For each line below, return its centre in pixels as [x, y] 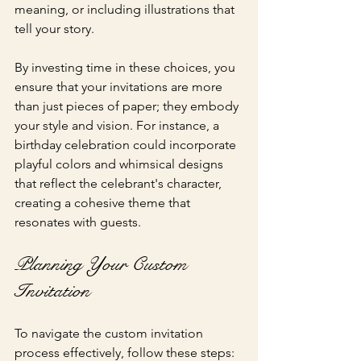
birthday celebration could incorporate [127, 144]
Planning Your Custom [103, 264]
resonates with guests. [78, 222]
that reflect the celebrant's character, [120, 183]
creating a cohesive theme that [104, 202]
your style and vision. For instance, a [118, 125]
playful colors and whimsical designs [120, 164]
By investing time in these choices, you [127, 67]
